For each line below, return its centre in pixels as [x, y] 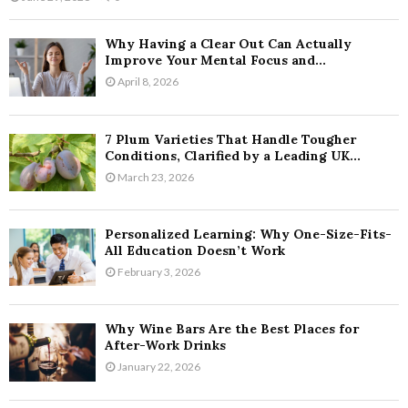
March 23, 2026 [156, 177]
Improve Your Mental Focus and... [215, 61]
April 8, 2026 [148, 82]
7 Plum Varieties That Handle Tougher [230, 139]
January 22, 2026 [159, 367]
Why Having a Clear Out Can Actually [228, 44]
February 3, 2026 [159, 271]
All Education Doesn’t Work [195, 250]
